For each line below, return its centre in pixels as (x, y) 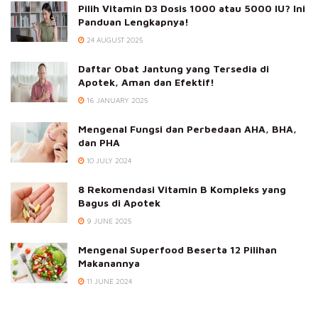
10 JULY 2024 (108, 160)
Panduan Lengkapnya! (133, 21)
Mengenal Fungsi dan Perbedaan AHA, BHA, (187, 128)
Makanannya (109, 263)
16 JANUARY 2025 (116, 100)
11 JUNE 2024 (108, 281)
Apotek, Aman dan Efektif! (146, 82)
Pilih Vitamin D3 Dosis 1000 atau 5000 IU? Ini (192, 8)
